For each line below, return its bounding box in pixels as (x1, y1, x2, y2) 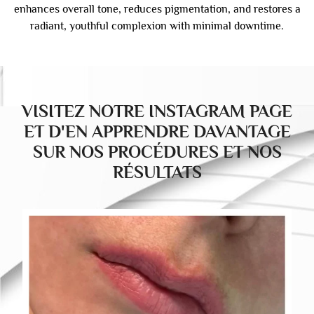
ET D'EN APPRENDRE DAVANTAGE (23, 121, 291, 142)
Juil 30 (163, 226, 188, 237)
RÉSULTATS (112, 161, 202, 182)
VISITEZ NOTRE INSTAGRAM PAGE (22, 100, 292, 121)
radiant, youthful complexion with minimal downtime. (30, 19, 284, 32)
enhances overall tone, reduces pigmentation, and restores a (13, 2, 301, 15)
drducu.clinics (144, 214, 195, 225)
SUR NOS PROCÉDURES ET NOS (32, 141, 282, 162)
